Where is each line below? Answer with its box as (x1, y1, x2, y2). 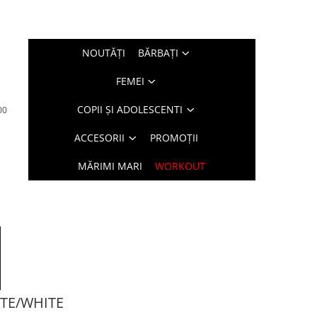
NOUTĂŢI (81, 46, 125, 59)
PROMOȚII (150, 131, 199, 144)
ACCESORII (74, 131, 125, 144)
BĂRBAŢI (137, 46, 178, 59)
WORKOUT (155, 159, 206, 173)
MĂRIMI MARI (78, 159, 143, 173)
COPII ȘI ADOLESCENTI (77, 103, 183, 116)
